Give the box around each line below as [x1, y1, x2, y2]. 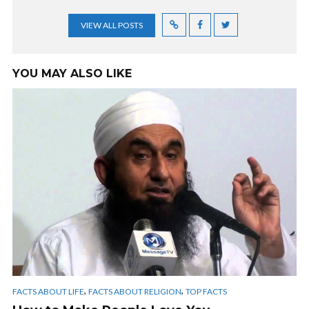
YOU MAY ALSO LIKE [12, 67, 132, 80]
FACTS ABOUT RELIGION [88, 286, 181, 297]
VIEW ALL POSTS [81, 20, 143, 30]
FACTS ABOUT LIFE [12, 286, 84, 297]
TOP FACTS [186, 286, 227, 297]
